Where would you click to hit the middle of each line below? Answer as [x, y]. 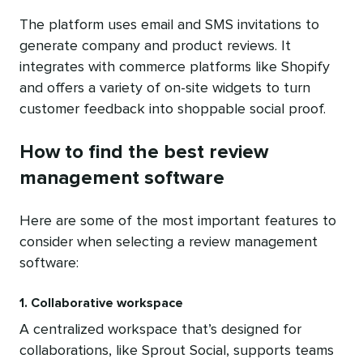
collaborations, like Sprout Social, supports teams [177, 350]
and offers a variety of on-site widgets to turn [165, 88]
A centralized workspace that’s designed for [160, 329]
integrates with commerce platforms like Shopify [175, 67]
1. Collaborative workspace [101, 303]
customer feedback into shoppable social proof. [173, 109]
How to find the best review [144, 152]
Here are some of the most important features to [178, 221]
